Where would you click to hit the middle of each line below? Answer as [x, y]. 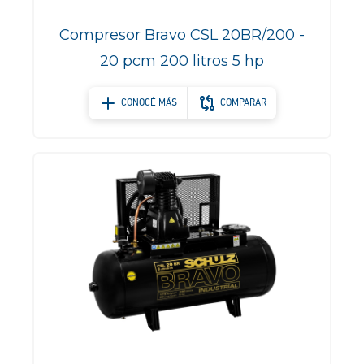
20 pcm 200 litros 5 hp [182, 61]
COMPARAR [243, 103]
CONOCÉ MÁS [149, 103]
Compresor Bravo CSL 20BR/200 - [182, 35]
